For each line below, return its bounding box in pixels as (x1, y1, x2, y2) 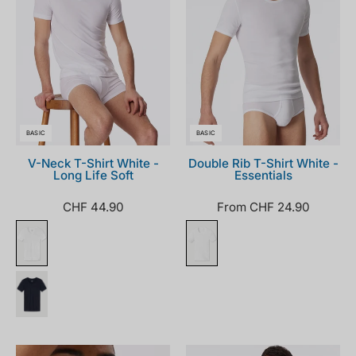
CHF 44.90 (62, 199, 124, 215)
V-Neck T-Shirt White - (27, 155, 159, 171)
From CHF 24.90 (216, 199, 310, 215)
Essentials (234, 167, 292, 183)
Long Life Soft (52, 167, 133, 183)
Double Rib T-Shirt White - (188, 155, 339, 171)
